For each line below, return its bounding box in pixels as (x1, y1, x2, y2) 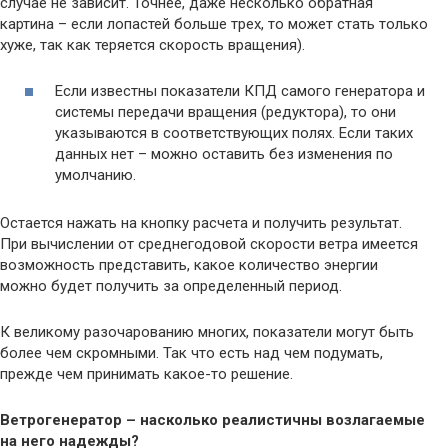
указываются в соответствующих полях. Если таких (55, 124, 413, 143)
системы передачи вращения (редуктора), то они (55, 103, 396, 122)
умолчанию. (55, 166, 136, 185)
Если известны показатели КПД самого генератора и (55, 82, 425, 101)
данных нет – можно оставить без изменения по (55, 145, 393, 164)
